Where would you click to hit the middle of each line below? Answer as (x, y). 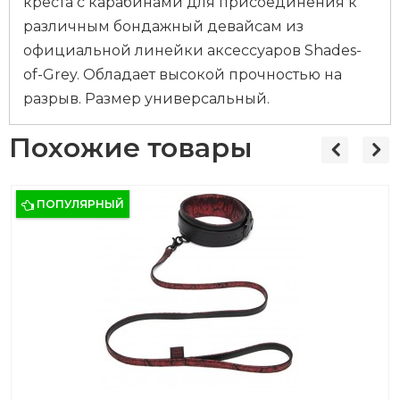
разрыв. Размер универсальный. (146, 99)
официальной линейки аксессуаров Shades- (192, 50)
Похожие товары (131, 148)
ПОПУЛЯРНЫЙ (80, 204)
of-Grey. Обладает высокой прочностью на (183, 75)
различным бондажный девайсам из (163, 26)
